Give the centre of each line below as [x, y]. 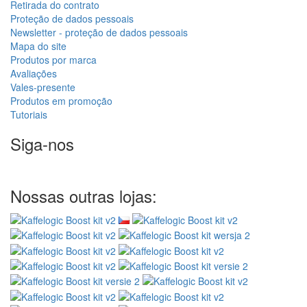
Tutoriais [29, 114]
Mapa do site [38, 46]
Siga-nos [42, 143]
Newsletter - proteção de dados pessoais [99, 32]
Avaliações [34, 73]
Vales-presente [43, 87]
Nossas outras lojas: [84, 195]
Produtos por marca [53, 59]
